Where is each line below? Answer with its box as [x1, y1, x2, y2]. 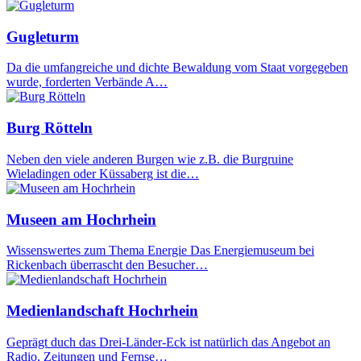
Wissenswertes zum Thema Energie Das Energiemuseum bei [6, 243, 314, 258]
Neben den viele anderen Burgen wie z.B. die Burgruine [6, 151, 293, 166]
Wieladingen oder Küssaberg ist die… [6, 166, 199, 180]
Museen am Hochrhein [6, 210, 156, 228]
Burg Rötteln [6, 119, 93, 137]
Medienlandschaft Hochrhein [6, 302, 198, 319]
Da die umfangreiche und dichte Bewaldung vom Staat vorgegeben [6, 60, 348, 75]
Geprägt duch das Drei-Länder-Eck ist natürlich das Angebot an [6, 334, 330, 349]
